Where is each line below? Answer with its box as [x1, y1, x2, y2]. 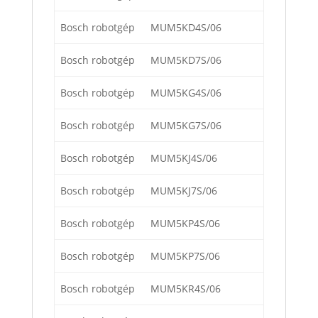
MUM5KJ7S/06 [150, 184, 217, 198]
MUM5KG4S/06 [150, 86, 221, 100]
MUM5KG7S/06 [150, 119, 221, 133]
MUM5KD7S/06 [150, 53, 221, 67]
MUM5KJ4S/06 [150, 151, 217, 165]
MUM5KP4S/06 [150, 216, 220, 231]
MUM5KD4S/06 [150, 21, 221, 35]
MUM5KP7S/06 [150, 249, 220, 263]
